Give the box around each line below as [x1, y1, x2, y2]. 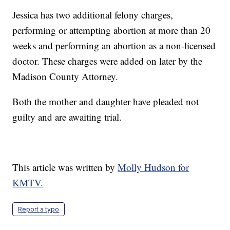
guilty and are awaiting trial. [12, 110, 122, 124]
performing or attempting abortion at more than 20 [12, 24, 211, 37]
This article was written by [12, 161, 118, 174]
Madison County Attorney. [12, 70, 119, 83]
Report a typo [18, 205, 60, 214]
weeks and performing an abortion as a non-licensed [12, 39, 216, 52]
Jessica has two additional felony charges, [12, 8, 174, 22]
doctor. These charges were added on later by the [12, 54, 203, 68]
